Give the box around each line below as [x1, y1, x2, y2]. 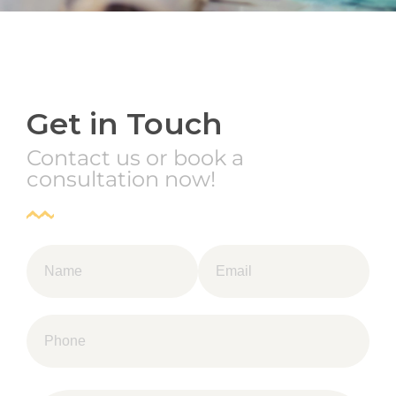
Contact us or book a [27, 145, 244, 171]
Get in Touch [27, 105, 223, 142]
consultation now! [27, 166, 216, 192]
